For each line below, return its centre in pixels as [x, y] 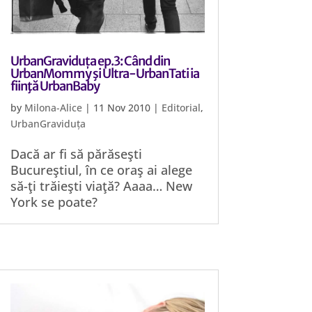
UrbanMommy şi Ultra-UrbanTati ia [105, 73]
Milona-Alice [54, 108]
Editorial [181, 108]
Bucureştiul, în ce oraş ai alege [102, 170]
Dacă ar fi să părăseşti [77, 154]
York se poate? [54, 202]
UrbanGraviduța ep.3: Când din [91, 61]
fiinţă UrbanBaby [55, 86]
